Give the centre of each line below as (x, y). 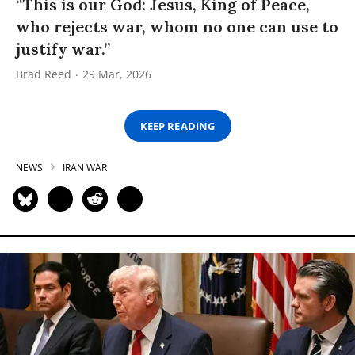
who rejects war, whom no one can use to (177, 27)
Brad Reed (44, 74)
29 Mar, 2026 (117, 74)
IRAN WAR (85, 168)
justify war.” (63, 49)
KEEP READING (177, 126)
